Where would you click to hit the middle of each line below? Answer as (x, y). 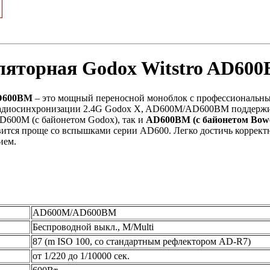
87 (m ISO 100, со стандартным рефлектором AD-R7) (142, 242)
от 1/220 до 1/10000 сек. (81, 256)
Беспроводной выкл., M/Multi (93, 227)
